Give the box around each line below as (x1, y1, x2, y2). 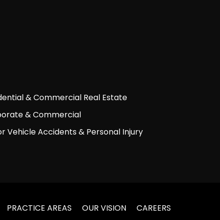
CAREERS (137, 202, 171, 214)
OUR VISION (82, 202, 126, 214)
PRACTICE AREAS (7, 202, 72, 214)
